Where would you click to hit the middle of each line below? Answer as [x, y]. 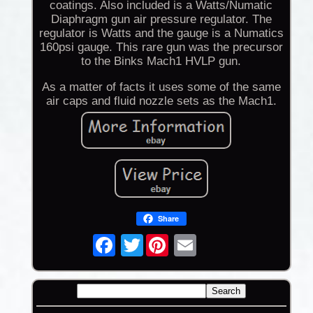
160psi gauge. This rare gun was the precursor [161, 48]
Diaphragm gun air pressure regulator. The [161, 20]
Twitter [162, 239]
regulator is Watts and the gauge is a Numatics [161, 34]
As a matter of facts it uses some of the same [161, 87]
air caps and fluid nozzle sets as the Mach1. [161, 101]
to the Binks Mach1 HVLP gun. [161, 61]
